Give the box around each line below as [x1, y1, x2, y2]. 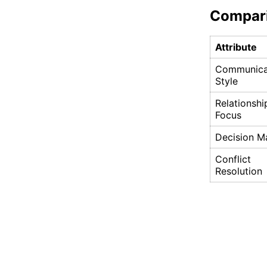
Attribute [215, 41, 257, 54]
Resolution [215, 165, 262, 178]
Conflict [215, 153, 251, 166]
